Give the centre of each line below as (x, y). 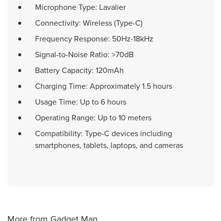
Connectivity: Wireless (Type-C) (89, 23)
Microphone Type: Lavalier (80, 7)
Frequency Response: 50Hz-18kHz (94, 38)
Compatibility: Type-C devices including (104, 133)
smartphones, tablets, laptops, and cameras (109, 145)
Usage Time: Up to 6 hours (81, 102)
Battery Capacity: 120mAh (79, 70)
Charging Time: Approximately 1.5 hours (104, 86)
